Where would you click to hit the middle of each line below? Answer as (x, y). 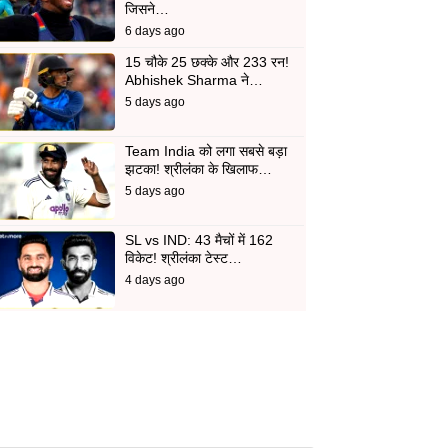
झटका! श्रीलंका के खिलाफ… (198, 168)
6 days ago (154, 30)
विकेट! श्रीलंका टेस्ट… (183, 257)
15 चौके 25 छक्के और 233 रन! (206, 61)
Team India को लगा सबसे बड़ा (205, 150)
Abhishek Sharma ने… (193, 79)
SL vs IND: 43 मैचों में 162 (198, 239)
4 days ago (154, 279)
